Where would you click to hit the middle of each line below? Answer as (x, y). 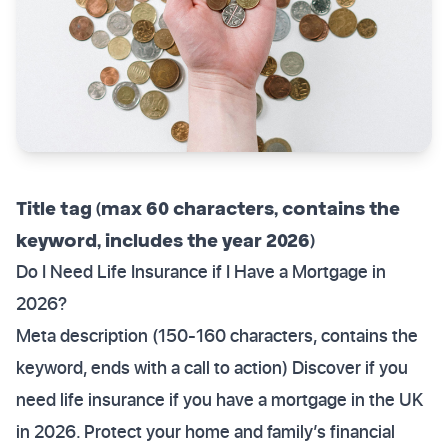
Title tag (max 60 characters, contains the (208, 207)
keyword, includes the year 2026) (165, 239)
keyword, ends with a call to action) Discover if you (212, 367)
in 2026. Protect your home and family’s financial (205, 431)
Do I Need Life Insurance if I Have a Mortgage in (201, 271)
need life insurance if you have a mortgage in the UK (219, 399)
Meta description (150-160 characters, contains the (217, 335)
